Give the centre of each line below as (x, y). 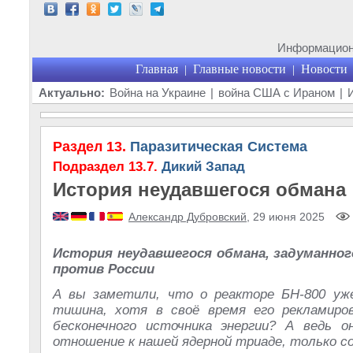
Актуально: (72, 93)
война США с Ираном (277, 93)
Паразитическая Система (217, 147)
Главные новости (239, 69)
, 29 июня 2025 (286, 217)
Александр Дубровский (188, 217)
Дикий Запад (201, 167)
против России (104, 269)
